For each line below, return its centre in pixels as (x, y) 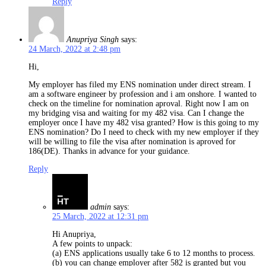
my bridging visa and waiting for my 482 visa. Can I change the (136, 113)
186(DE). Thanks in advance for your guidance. (109, 151)
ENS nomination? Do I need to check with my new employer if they (144, 132)
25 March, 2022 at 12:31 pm (100, 217)
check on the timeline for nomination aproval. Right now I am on (139, 104)
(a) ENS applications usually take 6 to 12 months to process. (154, 254)
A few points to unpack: (92, 244)
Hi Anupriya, (74, 235)
